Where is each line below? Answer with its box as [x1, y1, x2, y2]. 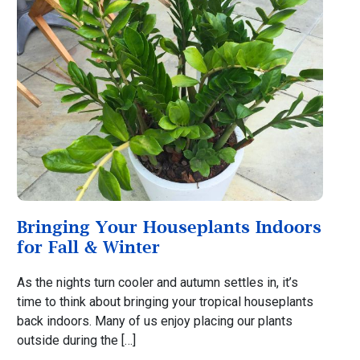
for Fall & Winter [16, 236, 160, 256]
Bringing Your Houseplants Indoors [16, 216, 321, 236]
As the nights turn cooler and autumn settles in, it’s [16, 274, 298, 290]
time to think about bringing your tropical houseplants [16, 293, 313, 309]
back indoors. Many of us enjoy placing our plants [16, 313, 292, 329]
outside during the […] [16, 332, 136, 348]
